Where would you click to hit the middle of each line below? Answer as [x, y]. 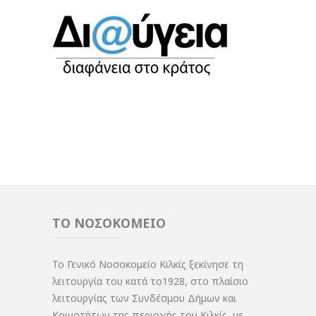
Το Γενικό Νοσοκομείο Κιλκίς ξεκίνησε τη [148, 264]
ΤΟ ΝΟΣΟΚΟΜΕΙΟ [109, 223]
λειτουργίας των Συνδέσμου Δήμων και [144, 298]
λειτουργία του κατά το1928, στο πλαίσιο [150, 281]
